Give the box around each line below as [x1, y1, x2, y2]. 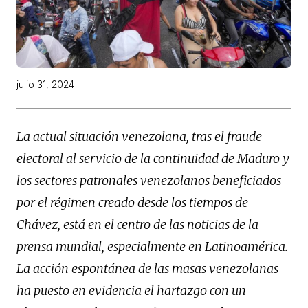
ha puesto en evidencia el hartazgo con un [16, 282, 246, 298]
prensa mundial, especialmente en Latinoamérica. [16, 238, 288, 254]
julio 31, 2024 [16, 78, 74, 90]
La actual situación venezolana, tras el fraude [16, 128, 262, 144]
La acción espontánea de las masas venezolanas [16, 260, 278, 276]
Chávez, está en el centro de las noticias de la [16, 216, 258, 232]
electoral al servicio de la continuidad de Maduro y [16, 150, 289, 166]
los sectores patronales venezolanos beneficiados [16, 172, 281, 188]
